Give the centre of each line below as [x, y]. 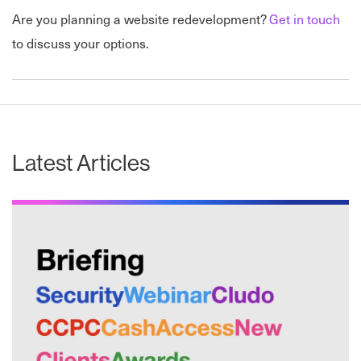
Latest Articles [81, 163]
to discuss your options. [81, 43]
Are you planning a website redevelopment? [141, 19]
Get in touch [305, 19]
